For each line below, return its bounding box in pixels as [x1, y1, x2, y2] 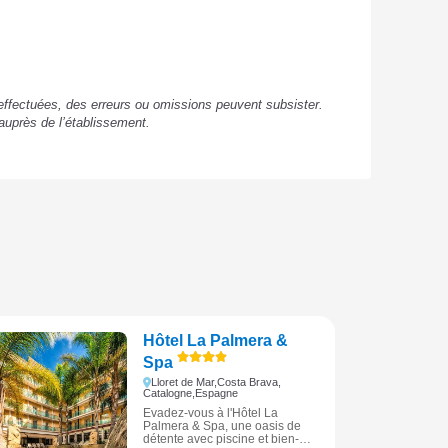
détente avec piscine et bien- [142, 431, 299, 446]
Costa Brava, [217, 375, 282, 388]
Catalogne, [142, 386, 195, 399]
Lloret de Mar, [151, 375, 218, 388]
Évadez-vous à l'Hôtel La [142, 405, 278, 420]
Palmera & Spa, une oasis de [142, 418, 301, 433]
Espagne [194, 386, 238, 399]
